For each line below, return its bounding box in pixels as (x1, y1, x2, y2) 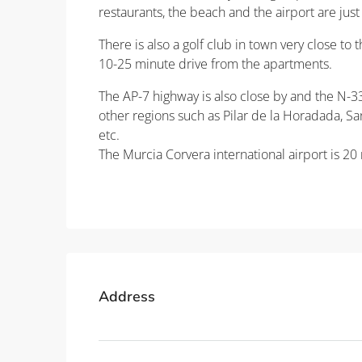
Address (99, 286, 155, 306)
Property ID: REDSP (99, 178, 208, 196)
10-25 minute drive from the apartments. (99, 55, 332, 74)
